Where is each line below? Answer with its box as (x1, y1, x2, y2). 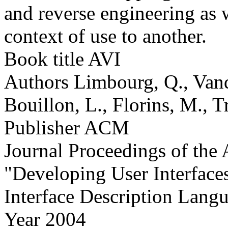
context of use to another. (4, 24, 207, 47)
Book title (4, 47, 84, 70)
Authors (4, 70, 69, 93)
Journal (4, 139, 63, 161)
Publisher (4, 116, 80, 138)
